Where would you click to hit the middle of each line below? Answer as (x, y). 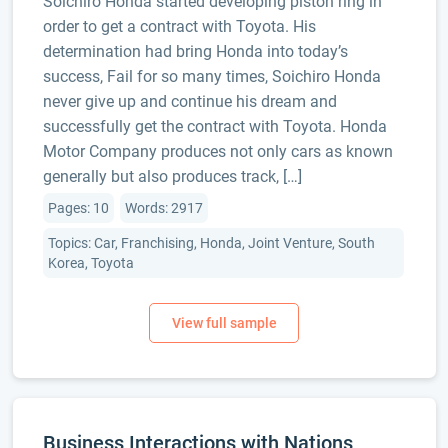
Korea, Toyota (90, 263)
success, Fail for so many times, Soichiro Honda (211, 76)
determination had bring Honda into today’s (195, 51)
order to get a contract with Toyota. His (179, 26)
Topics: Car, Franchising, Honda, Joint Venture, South (211, 243)
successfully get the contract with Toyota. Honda (214, 126)
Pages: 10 (78, 208)
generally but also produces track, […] (172, 176)
